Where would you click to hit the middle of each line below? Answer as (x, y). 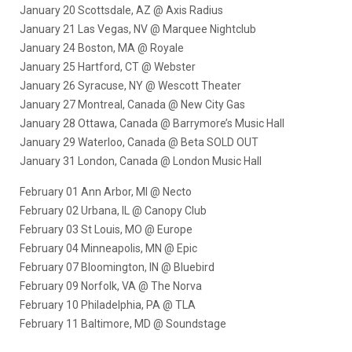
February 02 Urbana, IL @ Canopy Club (113, 211)
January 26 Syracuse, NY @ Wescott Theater (130, 86)
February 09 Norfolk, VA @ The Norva (111, 286)
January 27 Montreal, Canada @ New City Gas (132, 105)
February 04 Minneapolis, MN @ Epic (108, 249)
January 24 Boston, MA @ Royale (102, 48)
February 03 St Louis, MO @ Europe (106, 230)
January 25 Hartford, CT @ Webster (108, 67)
